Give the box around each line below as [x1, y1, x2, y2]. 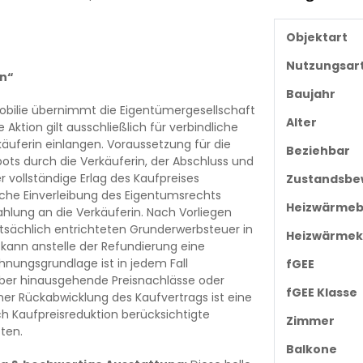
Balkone [285, 340, 337, 357]
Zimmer [285, 312, 335, 329]
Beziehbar [285, 142, 350, 159]
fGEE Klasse [285, 284, 357, 301]
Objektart [285, 28, 348, 45]
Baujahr [285, 85, 335, 102]
